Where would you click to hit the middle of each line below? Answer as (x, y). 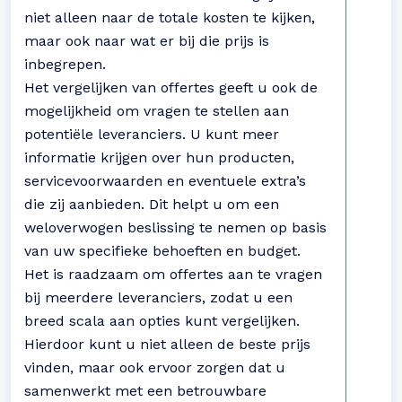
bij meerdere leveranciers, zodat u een (158, 297)
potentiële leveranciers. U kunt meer (152, 134)
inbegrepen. (65, 64)
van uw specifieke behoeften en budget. (162, 251)
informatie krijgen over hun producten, (159, 157)
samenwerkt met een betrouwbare (145, 391)
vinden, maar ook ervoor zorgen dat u (155, 367)
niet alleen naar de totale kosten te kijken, (170, 17)
